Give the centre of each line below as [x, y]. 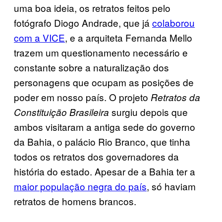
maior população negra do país [80, 186]
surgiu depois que [148, 111]
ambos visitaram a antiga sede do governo [105, 126]
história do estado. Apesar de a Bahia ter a [105, 171]
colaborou [173, 22]
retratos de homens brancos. [75, 201]
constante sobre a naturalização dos [91, 67]
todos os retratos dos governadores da [96, 156]
